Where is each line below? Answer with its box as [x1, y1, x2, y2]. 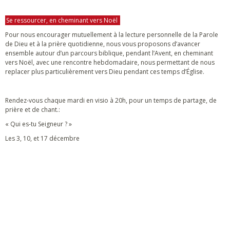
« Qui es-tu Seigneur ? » [5, 120, 72, 128]
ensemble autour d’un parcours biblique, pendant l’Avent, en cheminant [5, 49, 213, 57]
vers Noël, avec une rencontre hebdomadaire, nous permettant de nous [5, 58, 215, 67]
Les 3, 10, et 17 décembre [5, 134, 80, 143]
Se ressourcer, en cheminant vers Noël [6, 16, 119, 25]
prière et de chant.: [5, 105, 60, 114]
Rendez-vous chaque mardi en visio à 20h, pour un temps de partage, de [5, 96, 217, 105]
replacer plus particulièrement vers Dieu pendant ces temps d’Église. [5, 67, 204, 76]
